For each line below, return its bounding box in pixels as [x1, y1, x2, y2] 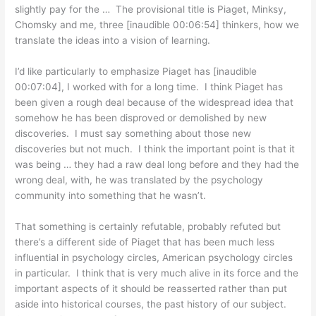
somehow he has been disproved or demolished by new [15, 111, 267, 123]
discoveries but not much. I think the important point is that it [15, 142, 296, 154]
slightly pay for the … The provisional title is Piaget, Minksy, [15, 3, 287, 15]
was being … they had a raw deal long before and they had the [15, 158, 300, 170]
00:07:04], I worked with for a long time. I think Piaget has [15, 80, 284, 92]
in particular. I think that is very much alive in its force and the [15, 267, 299, 279]
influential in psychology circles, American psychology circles [15, 251, 293, 263]
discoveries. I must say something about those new [15, 127, 252, 139]
